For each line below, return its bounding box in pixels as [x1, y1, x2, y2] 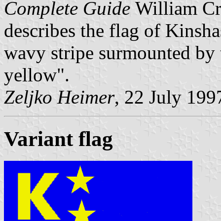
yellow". [4, 64, 70, 86]
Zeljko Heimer [4, 86, 114, 108]
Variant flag [4, 127, 113, 151]
